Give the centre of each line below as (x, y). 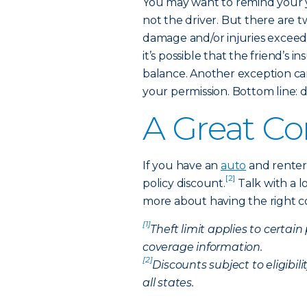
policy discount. (184, 183)
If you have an (182, 165)
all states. (168, 283)
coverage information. (202, 247)
